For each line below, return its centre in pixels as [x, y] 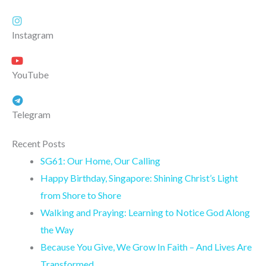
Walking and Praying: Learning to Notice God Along [145, 212]
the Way [57, 229]
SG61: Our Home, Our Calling [100, 160]
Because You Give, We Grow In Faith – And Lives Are [146, 246]
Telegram [31, 114]
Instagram [33, 34]
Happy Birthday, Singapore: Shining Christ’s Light [139, 178]
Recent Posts [39, 143]
